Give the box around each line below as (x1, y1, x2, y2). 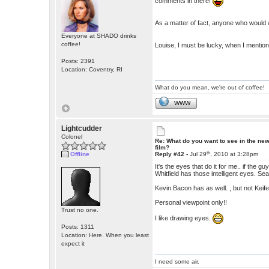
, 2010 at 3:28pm (210, 151, 259, 158)
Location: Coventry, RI (61, 66, 123, 73)
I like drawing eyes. (155, 214, 213, 222)
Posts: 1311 (61, 223, 95, 231)
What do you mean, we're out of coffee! (155, 84, 265, 91)
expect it (61, 240, 85, 247)
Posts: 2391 (61, 58, 95, 65)
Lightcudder (61, 124, 103, 133)
